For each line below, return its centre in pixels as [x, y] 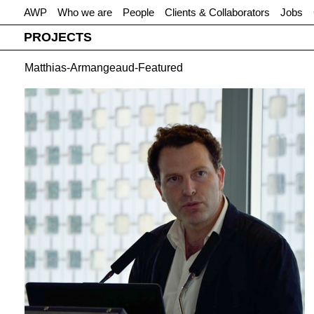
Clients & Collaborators [217, 12]
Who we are [84, 12]
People [138, 12]
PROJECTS [57, 37]
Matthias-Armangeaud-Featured [103, 68]
